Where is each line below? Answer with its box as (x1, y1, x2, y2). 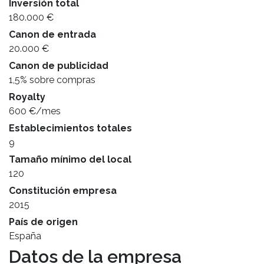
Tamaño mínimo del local (9, 154, 131, 165)
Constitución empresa (9, 185, 117, 196)
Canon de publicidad (9, 60, 108, 71)
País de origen (9, 216, 78, 227)
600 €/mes (9, 105, 61, 117)
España (9, 230, 41, 242)
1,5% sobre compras (9, 74, 95, 85)
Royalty (9, 91, 45, 103)
